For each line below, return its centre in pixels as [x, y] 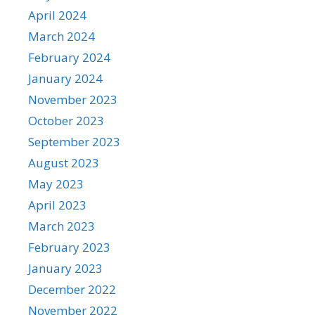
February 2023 [69, 247]
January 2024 [65, 79]
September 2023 [74, 142]
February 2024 [69, 58]
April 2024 [57, 15]
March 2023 [62, 226]
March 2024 [62, 37]
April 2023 [57, 205]
